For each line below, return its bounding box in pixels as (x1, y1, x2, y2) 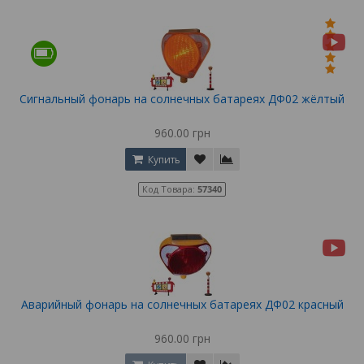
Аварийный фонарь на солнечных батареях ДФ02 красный (20, 297, 344, 313)
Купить (145, 153, 180, 167)
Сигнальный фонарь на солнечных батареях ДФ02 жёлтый (19, 91, 344, 107)
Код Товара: (142, 183, 197, 196)
